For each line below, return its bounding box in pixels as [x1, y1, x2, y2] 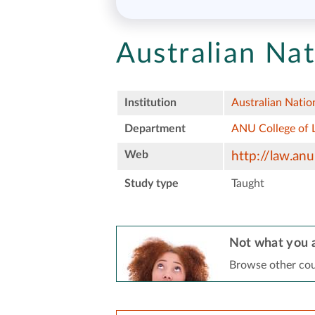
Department [124, 122, 186, 134]
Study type [124, 177, 179, 189]
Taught [231, 177, 264, 189]
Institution [124, 96, 176, 108]
